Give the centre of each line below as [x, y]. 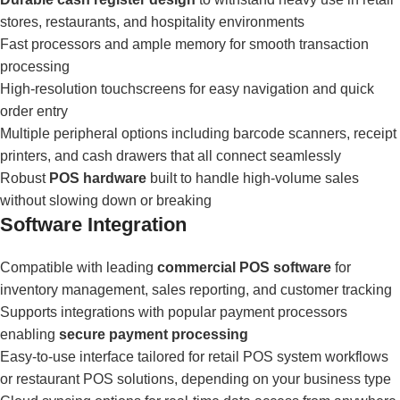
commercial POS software [244, 267]
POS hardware [98, 178]
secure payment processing [154, 334]
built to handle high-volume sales [253, 178]
